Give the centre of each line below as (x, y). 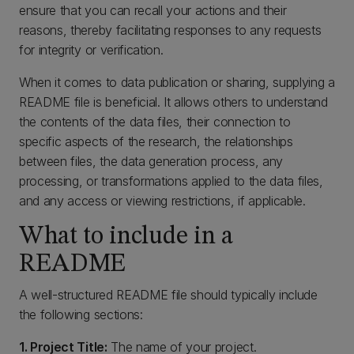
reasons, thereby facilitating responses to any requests (170, 30)
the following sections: (81, 314)
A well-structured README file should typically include (168, 295)
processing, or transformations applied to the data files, (171, 181)
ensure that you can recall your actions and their (153, 10)
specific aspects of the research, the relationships (156, 141)
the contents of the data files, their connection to (155, 122)
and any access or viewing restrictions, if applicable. (162, 201)
